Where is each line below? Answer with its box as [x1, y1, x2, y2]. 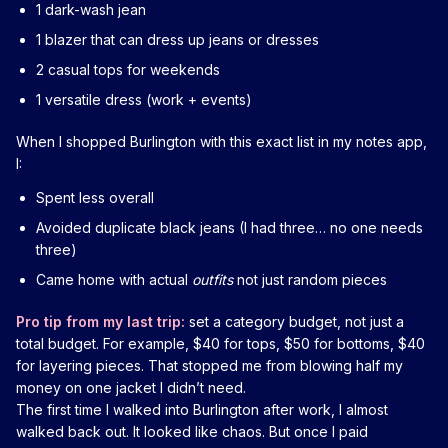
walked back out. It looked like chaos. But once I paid [16, 422, 368, 440]
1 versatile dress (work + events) [36, 90, 252, 108]
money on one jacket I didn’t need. [16, 378, 246, 396]
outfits [192, 270, 233, 288]
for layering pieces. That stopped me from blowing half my [16, 356, 403, 374]
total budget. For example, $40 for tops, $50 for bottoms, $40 [16, 334, 425, 352]
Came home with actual [36, 270, 192, 288]
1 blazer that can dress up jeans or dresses [36, 30, 319, 48]
